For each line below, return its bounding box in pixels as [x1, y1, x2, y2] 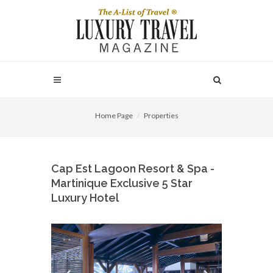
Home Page [94, 111, 133, 120]
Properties [143, 111, 179, 120]
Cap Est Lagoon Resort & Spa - [51, 162, 214, 175]
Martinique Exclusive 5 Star [51, 177, 193, 190]
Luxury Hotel [51, 191, 119, 204]
